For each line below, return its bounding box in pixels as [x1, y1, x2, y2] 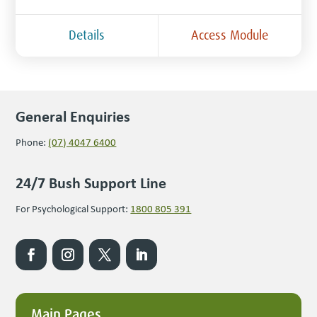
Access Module [191, 26, 269, 44]
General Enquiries [16, 105, 131, 127]
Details [69, 26, 105, 44]
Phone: [16, 135, 49, 150]
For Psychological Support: [16, 202, 131, 217]
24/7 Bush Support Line [16, 172, 167, 194]
